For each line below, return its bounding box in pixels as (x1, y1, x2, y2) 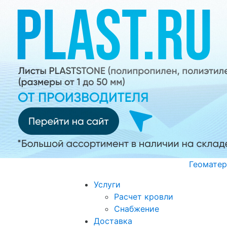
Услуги (94, 179, 121, 190)
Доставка (94, 216, 132, 226)
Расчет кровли (114, 192, 173, 202)
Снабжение (114, 204, 159, 214)
